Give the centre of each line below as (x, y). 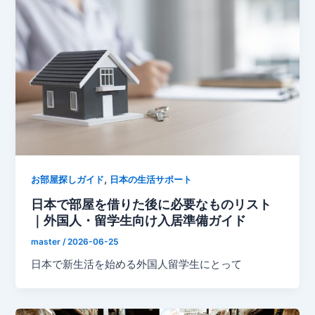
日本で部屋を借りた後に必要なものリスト (152, 204)
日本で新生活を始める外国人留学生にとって (137, 265)
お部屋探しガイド (68, 179)
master (47, 242)
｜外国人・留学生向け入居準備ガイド (139, 220)
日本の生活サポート (151, 179)
